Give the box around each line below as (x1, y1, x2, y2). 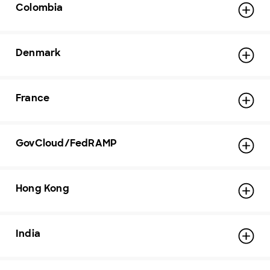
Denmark (16, 46, 61, 59)
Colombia (16, 1, 63, 14)
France (16, 92, 50, 104)
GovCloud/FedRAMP (16, 137, 118, 149)
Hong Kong (16, 182, 69, 195)
